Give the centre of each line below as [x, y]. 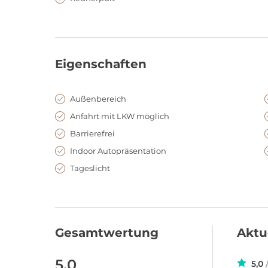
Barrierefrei [92, 133]
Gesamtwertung [107, 233]
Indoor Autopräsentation [118, 151]
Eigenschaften [101, 64]
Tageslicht [90, 168]
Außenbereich [98, 99]
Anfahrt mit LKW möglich [120, 116]
